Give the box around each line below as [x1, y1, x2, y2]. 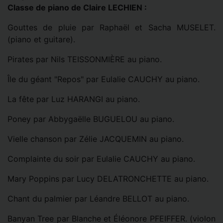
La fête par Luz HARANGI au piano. [7, 94, 140, 105]
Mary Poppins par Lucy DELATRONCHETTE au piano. [7, 174, 209, 184]
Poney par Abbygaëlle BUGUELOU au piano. [7, 114, 174, 124]
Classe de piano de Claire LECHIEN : [7, 2, 147, 13]
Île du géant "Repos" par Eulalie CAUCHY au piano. [7, 74, 200, 85]
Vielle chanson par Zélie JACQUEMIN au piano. [7, 134, 184, 144]
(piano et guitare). [7, 34, 75, 45]
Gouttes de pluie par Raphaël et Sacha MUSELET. [7, 22, 216, 33]
